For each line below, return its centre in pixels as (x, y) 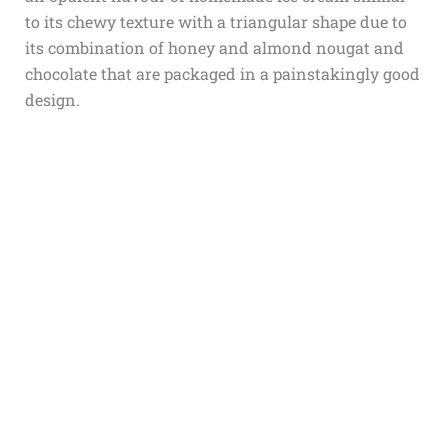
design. (52, 99)
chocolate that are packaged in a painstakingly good (222, 73)
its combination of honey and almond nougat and (214, 47)
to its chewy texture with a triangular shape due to (215, 21)
